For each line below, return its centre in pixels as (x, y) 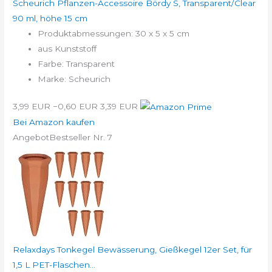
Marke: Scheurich (74, 79)
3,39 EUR (119, 107)
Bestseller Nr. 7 (81, 138)
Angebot (31, 138)
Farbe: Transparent (76, 63)
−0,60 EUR (76, 107)
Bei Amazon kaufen (54, 122)
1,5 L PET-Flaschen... (54, 265)
